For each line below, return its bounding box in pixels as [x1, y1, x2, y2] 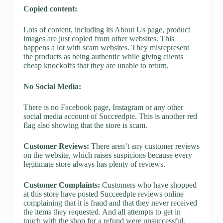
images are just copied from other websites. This [23, 34, 174, 43]
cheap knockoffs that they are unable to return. [23, 61, 169, 70]
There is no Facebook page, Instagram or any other [23, 103, 183, 111]
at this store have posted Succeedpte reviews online [23, 189, 184, 198]
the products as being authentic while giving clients [23, 52, 183, 61]
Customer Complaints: [23, 180, 100, 189]
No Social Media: [23, 82, 81, 91]
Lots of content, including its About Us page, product [23, 25, 190, 34]
